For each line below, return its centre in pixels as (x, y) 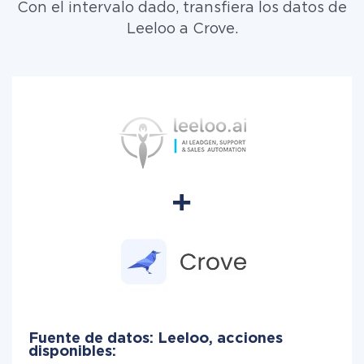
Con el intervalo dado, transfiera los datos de (182, 8)
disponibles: (72, 352)
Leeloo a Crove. (182, 29)
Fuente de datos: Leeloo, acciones (156, 339)
